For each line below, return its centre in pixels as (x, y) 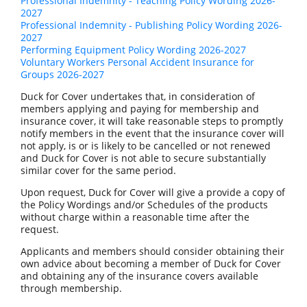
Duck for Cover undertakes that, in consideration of (138, 96)
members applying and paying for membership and (140, 108)
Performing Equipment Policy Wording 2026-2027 (133, 49)
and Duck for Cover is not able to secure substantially (143, 158)
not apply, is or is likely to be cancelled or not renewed (146, 145)
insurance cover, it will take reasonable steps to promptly (152, 121)
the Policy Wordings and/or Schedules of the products (144, 204)
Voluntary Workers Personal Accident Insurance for (137, 62)
